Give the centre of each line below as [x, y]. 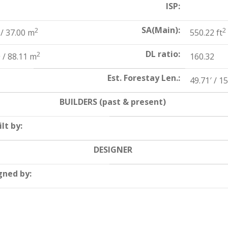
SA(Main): [161, 30]
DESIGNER [113, 150]
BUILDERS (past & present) [113, 102]
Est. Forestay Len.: [144, 78]
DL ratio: [163, 54]
